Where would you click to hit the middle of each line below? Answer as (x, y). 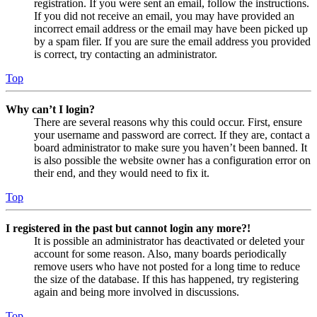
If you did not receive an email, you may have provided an (164, 16)
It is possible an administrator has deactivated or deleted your (169, 241)
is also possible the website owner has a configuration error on (172, 161)
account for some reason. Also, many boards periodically (160, 254)
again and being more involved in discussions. (137, 292)
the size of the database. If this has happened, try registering (166, 279)
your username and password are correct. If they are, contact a (172, 135)
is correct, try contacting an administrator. (126, 54)
